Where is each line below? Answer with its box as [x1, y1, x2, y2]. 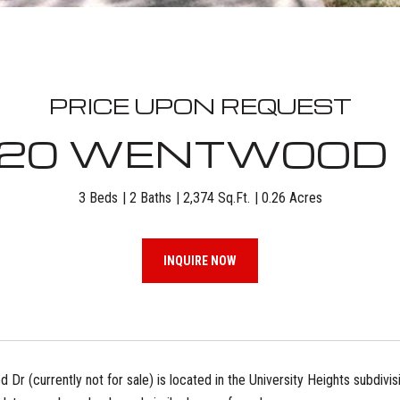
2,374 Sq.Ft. [182, 189, 250, 206]
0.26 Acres [261, 189, 322, 206]
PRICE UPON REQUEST [48, 92, 352, 120]
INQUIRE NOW [163, 254, 237, 268]
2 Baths [129, 189, 171, 206]
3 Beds [78, 189, 118, 206]
